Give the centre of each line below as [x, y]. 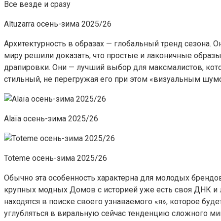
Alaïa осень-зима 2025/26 [51, 118]
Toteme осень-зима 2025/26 [55, 158]
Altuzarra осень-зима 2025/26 [58, 24]
